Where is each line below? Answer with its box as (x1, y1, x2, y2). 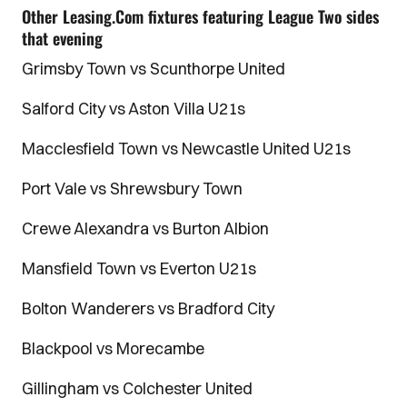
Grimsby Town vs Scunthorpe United (22, 57, 285, 79)
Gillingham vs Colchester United (22, 377, 253, 399)
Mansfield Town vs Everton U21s (22, 257, 256, 279)
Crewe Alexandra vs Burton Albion (22, 217, 269, 239)
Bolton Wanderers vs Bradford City (22, 297, 274, 319)
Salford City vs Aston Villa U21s (22, 97, 245, 119)
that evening (22, 25, 103, 50)
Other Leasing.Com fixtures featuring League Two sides (22, 4, 379, 28)
